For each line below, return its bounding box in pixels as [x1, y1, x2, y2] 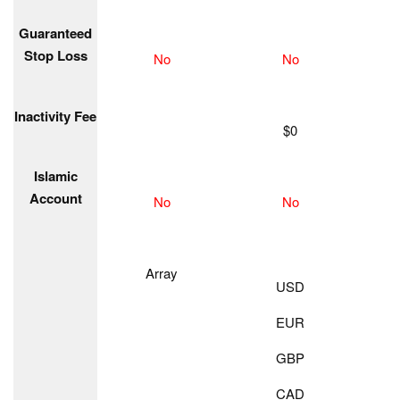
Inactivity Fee [14, 106, 96, 126]
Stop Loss [23, 46, 87, 65]
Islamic [33, 166, 78, 186]
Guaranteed [19, 23, 92, 43]
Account [29, 188, 82, 208]
